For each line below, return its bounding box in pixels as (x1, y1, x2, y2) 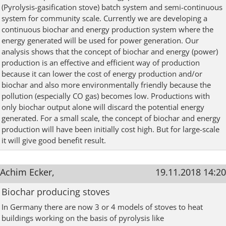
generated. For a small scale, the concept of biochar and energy (2, 112, 220, 123)
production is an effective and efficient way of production (2, 57, 200, 68)
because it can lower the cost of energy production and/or (2, 68, 202, 79)
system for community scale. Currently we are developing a (2, 13, 207, 23)
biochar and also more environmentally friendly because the (2, 79, 211, 90)
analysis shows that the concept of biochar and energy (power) (2, 46, 218, 56)
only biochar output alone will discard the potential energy (2, 101, 204, 112)
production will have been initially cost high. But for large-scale (2, 124, 219, 134)
